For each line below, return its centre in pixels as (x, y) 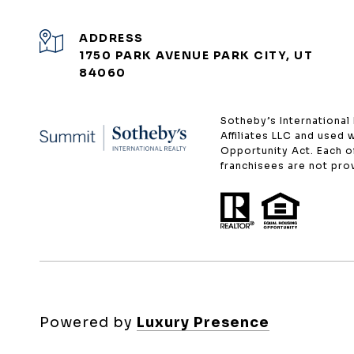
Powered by (88, 322)
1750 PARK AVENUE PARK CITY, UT (196, 55)
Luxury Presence (203, 322)
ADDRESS (111, 38)
